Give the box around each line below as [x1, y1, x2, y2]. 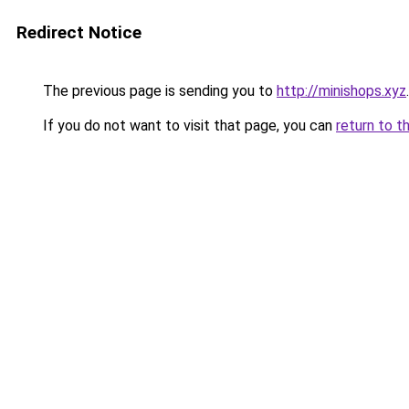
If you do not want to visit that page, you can [39, 117, 336, 134]
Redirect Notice [16, 22, 142, 43]
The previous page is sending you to [39, 82, 277, 100]
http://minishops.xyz [277, 82, 406, 100]
